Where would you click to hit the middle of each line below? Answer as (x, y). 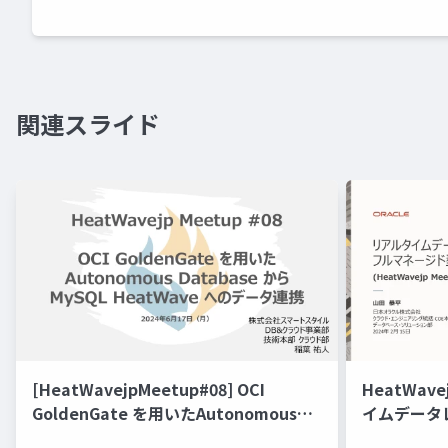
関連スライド (88, 123)
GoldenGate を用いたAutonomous (164, 413)
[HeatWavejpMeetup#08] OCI (148, 389)
